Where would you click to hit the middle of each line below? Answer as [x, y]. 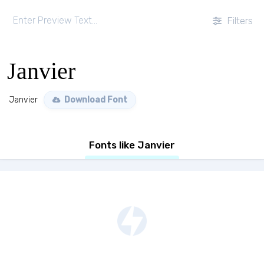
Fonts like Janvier [132, 145]
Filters [239, 21]
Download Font [95, 100]
